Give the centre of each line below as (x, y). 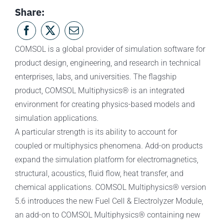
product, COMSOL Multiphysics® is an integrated (99, 91)
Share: (30, 12)
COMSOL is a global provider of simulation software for (110, 49)
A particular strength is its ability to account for (96, 132)
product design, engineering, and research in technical (108, 63)
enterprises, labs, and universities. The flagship (95, 77)
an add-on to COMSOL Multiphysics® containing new (107, 215)
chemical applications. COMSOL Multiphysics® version (110, 187)
